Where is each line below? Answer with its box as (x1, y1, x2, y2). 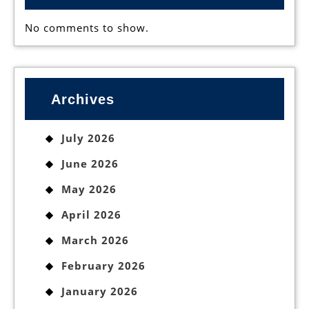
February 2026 (61, 259, 146, 273)
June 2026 (61, 157, 119, 171)
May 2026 (61, 182, 117, 197)
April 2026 (61, 208, 121, 222)
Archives (50, 91, 114, 107)
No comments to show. (25, 20, 149, 34)
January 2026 (61, 284, 138, 299)
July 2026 (61, 131, 115, 146)
